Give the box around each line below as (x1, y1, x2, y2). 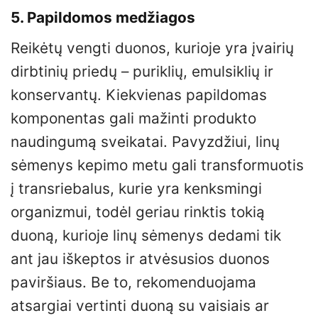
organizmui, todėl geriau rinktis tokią (11, 203, 265, 221)
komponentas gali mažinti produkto (11, 109, 256, 128)
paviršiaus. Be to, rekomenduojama (11, 273, 256, 292)
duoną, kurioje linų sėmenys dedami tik (11, 226, 281, 245)
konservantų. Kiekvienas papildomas (11, 86, 267, 104)
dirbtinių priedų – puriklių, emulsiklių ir (11, 62, 273, 81)
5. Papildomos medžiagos (11, 9, 195, 27)
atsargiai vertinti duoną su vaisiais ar (11, 297, 269, 315)
